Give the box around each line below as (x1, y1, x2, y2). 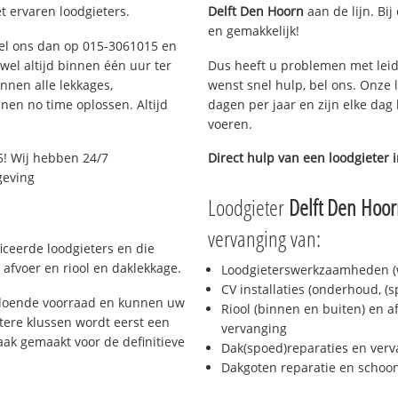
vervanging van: (208, 223, 321, 254)
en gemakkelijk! (208, 21, 299, 39)
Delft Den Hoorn (208, 2, 304, 20)
